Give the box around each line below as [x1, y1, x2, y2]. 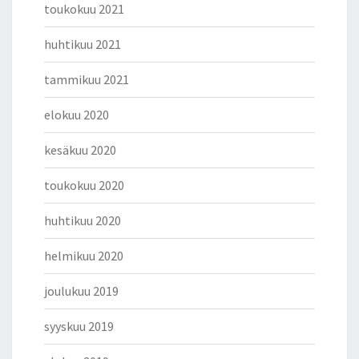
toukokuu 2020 [44, 177, 124, 194]
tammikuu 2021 [44, 71, 129, 88]
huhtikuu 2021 [44, 36, 121, 53]
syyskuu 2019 [44, 318, 114, 335]
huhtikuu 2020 [44, 212, 121, 229]
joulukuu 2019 [44, 283, 119, 300]
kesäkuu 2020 [44, 142, 116, 159]
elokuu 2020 [44, 107, 109, 123]
